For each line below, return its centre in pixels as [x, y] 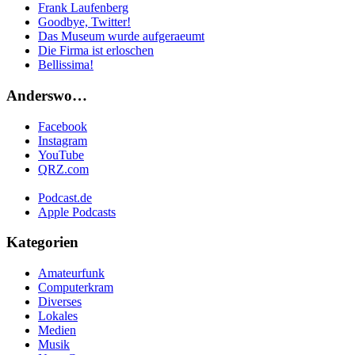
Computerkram [76, 287]
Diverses [60, 302]
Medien [57, 330]
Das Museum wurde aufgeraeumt [121, 36]
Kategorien [42, 242]
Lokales [58, 316]
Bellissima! [66, 65]
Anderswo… [47, 95]
